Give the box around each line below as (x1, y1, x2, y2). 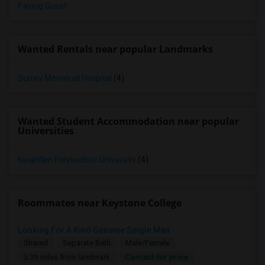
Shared (24, 238, 48, 247)
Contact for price (125, 252, 189, 262)
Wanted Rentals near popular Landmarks (18, 43, 213, 56)
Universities (18, 124, 74, 137)
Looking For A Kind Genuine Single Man (18, 225, 170, 235)
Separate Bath (63, 238, 111, 247)
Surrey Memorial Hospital (18, 73, 112, 83)
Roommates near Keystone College (18, 196, 182, 209)
